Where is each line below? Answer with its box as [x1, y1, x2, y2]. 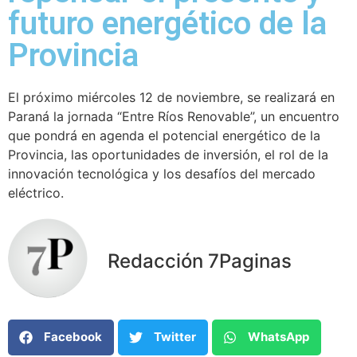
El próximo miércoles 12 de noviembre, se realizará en [8, 88, 335, 105]
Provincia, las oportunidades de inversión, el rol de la [8, 146, 328, 163]
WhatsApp [248, 329, 309, 345]
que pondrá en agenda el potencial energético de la [8, 127, 320, 143]
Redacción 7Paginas [108, 249, 292, 273]
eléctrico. [8, 184, 64, 201]
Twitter [154, 329, 196, 345]
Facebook [44, 329, 102, 345]
